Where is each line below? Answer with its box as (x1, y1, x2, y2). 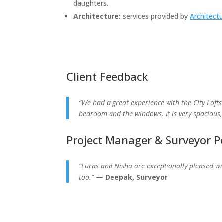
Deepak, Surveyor (105, 172, 168, 182)
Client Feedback (66, 68, 148, 84)
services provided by (123, 11, 190, 21)
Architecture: (73, 11, 123, 21)
